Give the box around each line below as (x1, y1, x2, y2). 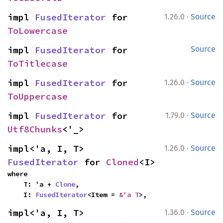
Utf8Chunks (7, 123, 62, 135)
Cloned (106, 156, 139, 168)
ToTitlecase (7, 58, 68, 69)
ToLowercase (7, 25, 68, 36)
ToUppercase (7, 91, 68, 102)
